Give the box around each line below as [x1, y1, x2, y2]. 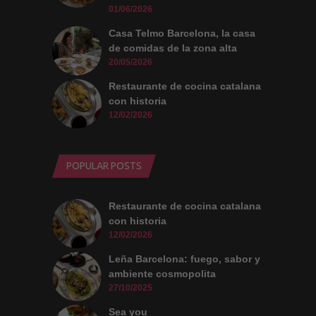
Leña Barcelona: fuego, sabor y [109, 253, 260, 265]
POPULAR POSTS [66, 160, 142, 172]
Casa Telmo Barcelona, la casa [109, 28, 255, 39]
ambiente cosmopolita [109, 268, 216, 280]
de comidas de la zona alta [109, 42, 237, 54]
